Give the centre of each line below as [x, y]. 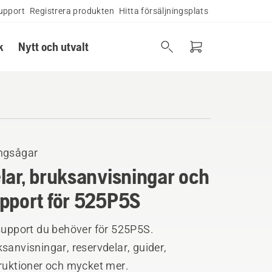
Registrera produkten [72, 11]
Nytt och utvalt [53, 46]
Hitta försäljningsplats [164, 11]
